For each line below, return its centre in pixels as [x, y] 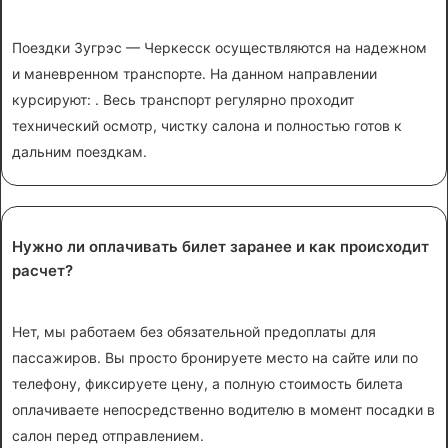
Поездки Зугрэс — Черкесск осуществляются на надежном [219, 47]
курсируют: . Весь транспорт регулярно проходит [183, 99]
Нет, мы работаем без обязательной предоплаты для [194, 331]
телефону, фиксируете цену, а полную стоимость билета [207, 383]
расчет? [42, 270]
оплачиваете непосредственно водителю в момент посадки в [223, 409]
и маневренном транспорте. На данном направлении [194, 73]
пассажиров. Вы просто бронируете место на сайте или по [215, 357]
